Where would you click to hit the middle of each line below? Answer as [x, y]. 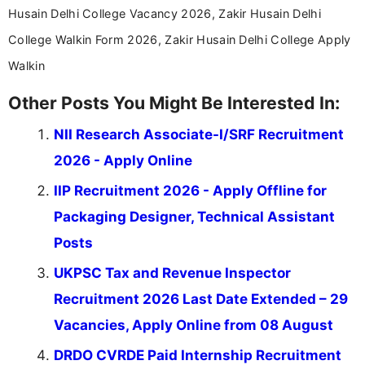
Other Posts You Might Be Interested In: [174, 102]
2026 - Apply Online [123, 160]
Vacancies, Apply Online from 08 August [193, 325]
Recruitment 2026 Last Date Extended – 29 [201, 299]
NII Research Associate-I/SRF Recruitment [199, 134]
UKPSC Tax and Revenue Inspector [172, 273]
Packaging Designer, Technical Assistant [194, 216]
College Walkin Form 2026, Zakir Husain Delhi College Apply [180, 39]
